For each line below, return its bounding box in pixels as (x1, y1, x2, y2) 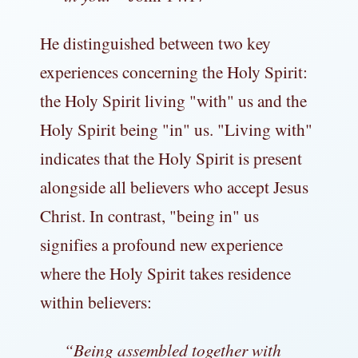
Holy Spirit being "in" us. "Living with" (40, 117, 312, 141)
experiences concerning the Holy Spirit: (40, 59, 308, 83)
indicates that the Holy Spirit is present (40, 145, 302, 169)
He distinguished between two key (40, 30, 271, 54)
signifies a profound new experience (40, 232, 283, 256)
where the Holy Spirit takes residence (40, 261, 291, 284)
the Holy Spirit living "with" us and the (40, 88, 307, 112)
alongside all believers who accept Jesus (40, 174, 308, 198)
